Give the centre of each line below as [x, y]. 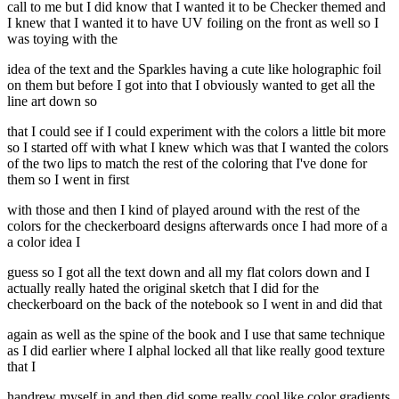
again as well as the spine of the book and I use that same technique [196, 335]
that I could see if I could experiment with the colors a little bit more [196, 132]
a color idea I [44, 242]
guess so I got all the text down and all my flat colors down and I [188, 273]
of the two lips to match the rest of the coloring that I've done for [187, 164]
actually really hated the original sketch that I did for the [163, 289]
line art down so [52, 102]
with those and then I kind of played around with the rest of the [183, 210]
